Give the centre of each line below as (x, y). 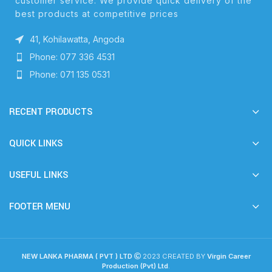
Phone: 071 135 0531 (70, 75)
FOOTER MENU (40, 207)
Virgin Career (229, 257)
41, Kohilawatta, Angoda (77, 39)
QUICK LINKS (36, 144)
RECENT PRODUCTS (51, 112)
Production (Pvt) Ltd (135, 266)
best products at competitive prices (97, 14)
